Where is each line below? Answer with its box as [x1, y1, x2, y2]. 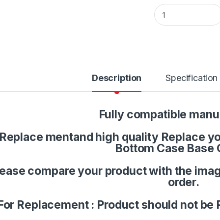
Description [91, 72, 142, 83]
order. [167, 175, 200, 189]
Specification [165, 72, 218, 83]
